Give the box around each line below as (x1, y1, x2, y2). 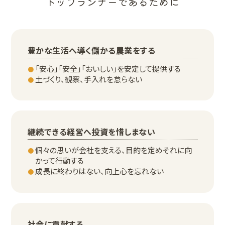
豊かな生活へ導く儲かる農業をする (27, 44, 156, 56)
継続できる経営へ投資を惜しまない (27, 126, 156, 138)
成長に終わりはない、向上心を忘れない (35, 166, 164, 177)
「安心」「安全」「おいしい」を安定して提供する (35, 63, 181, 74)
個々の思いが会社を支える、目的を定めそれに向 (35, 145, 192, 156)
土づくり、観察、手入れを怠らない (35, 73, 142, 84)
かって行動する (35, 155, 84, 166)
